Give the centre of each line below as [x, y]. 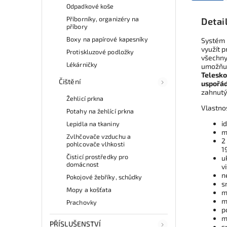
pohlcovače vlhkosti [96, 144]
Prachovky [82, 202]
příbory [77, 26]
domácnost [83, 164]
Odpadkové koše [90, 6]
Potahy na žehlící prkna [100, 111]
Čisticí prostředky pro [98, 156]
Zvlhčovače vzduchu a [99, 136]
